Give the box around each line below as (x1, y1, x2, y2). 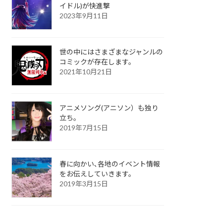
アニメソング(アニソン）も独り (59, 104, 159, 112)
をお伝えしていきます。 (59, 169, 136, 178)
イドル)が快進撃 (59, 1, 111, 10)
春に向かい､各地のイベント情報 (59, 160, 161, 168)
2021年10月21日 (59, 67, 112, 76)
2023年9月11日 (59, 11, 109, 20)
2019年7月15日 (59, 123, 109, 132)
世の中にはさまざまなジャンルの (59, 48, 164, 56)
